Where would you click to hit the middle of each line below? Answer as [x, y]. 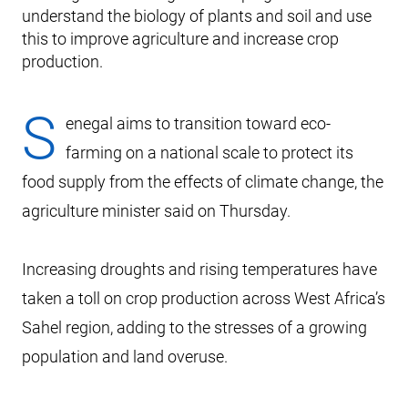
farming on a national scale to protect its [209, 153]
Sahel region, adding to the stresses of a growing [194, 327]
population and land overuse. [125, 357]
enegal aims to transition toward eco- [198, 123]
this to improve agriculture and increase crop [180, 39]
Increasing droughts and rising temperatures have [199, 269]
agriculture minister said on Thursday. [156, 211]
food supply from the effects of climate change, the [203, 182]
